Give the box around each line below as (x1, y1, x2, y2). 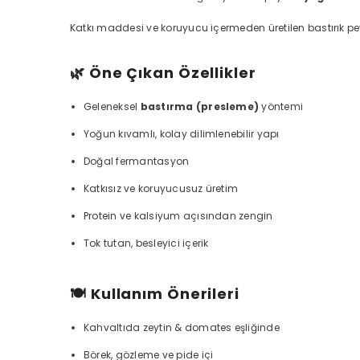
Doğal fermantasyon (84, 154, 190, 168)
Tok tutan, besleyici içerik (84, 236, 209, 250)
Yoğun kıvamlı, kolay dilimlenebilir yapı (84, 127, 280, 141)
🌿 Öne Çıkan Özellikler (70, 63, 256, 83)
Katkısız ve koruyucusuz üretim (84, 182, 239, 195)
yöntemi (259, 100, 304, 113)
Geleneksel (84, 100, 141, 113)
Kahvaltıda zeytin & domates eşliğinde (84, 321, 280, 334)
